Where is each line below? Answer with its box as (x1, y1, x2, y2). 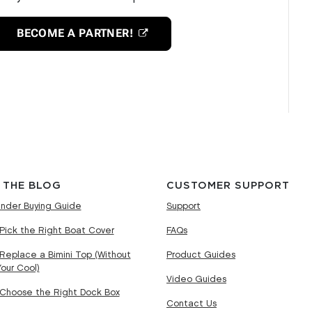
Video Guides (166, 274, 226, 283)
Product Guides (166, 250, 235, 259)
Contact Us (166, 299, 217, 308)
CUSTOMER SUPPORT (166, 180, 290, 191)
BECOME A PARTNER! (17, 26, 134, 40)
